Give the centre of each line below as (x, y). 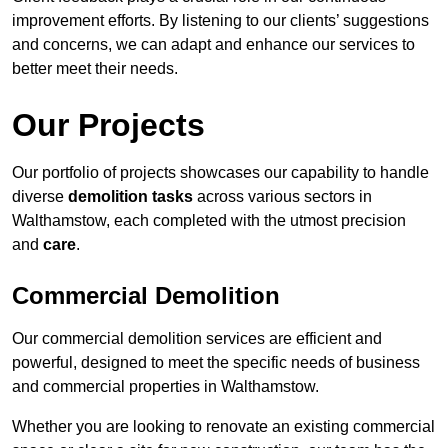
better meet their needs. (95, 69)
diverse (40, 197)
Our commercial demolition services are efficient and (197, 339)
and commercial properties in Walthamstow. (165, 387)
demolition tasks (130, 197)
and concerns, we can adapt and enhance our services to (213, 45)
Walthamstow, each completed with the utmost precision (209, 221)
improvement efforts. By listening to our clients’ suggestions (220, 21)
